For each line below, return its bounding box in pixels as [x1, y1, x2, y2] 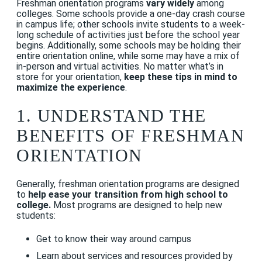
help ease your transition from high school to [28, 188, 228, 200]
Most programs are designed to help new [51, 199, 222, 211]
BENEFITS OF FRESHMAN [16, 126, 244, 146]
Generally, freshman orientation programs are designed [16, 178, 239, 189]
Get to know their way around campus [36, 233, 191, 245]
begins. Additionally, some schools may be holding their [16, 39, 241, 51]
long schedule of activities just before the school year [16, 29, 240, 40]
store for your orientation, [16, 71, 124, 82]
